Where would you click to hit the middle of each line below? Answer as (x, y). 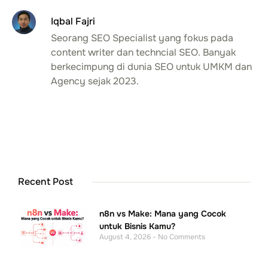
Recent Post (45, 182)
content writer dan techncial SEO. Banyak (143, 52)
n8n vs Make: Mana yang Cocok (163, 214)
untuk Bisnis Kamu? (138, 226)
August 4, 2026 (126, 237)
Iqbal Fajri (73, 21)
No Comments (181, 237)
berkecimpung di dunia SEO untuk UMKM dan (151, 66)
